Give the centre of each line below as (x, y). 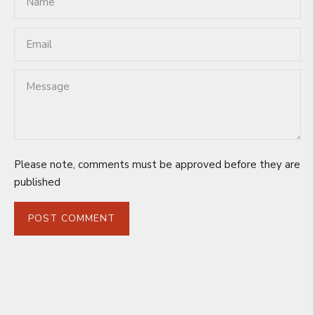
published (37, 182)
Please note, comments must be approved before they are (157, 164)
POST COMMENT (72, 219)
